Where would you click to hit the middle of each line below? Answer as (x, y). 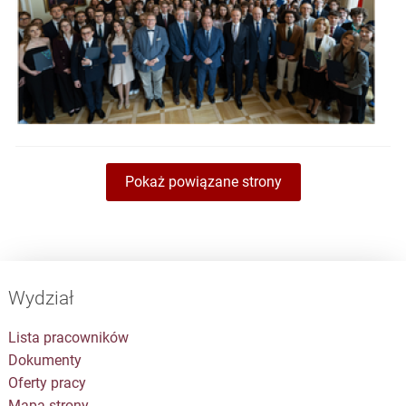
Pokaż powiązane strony (203, 182)
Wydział (40, 298)
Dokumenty (44, 360)
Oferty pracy (47, 382)
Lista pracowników (68, 337)
